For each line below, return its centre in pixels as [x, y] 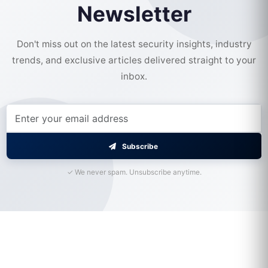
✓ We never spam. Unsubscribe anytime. [134, 172]
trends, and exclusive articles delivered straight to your [134, 60]
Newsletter [134, 14]
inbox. [134, 76]
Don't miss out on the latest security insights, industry [134, 44]
